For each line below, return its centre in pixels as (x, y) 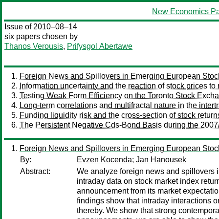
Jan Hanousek (161, 160)
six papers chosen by (41, 36)
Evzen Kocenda (104, 160)
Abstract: (35, 171)
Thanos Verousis (34, 46)
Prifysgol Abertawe (100, 46)
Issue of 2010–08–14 (41, 27)
